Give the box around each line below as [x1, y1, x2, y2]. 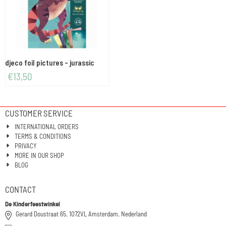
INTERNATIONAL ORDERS [15, 123, 79, 131]
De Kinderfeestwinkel [5, 200, 60, 208]
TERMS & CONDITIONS [15, 132, 72, 141]
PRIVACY [15, 142, 37, 150]
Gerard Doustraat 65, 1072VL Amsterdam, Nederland [16, 210, 147, 218]
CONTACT [5, 184, 36, 195]
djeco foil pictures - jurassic [5, 58, 94, 68]
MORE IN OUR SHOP [15, 151, 65, 160]
